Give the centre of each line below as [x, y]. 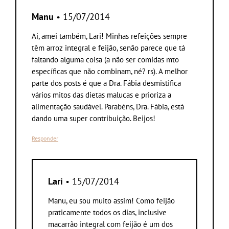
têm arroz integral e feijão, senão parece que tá [108, 48]
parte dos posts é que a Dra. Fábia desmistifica [106, 83]
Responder [45, 138]
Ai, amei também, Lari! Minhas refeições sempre [109, 36]
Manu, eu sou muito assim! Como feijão [111, 200]
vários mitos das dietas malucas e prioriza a [101, 95]
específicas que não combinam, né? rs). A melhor [110, 71]
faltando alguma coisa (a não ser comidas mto [105, 59]
